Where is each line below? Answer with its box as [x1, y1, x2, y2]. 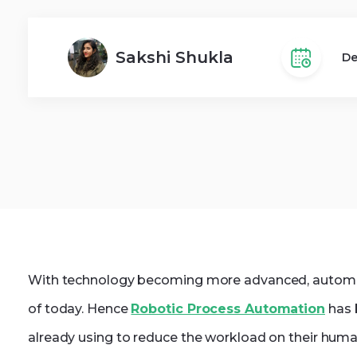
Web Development [65, 41, 187, 57]
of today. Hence [28, 301, 131, 316]
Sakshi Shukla [116, 48, 233, 67]
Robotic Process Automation [131, 301, 325, 316]
